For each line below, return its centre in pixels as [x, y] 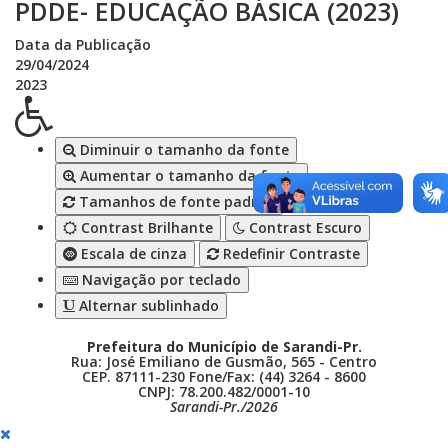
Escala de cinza [132, 254]
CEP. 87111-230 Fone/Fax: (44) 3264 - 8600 [224, 377]
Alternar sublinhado [147, 306]
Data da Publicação [83, 45]
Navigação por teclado [159, 280]
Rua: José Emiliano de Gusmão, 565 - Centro [224, 362]
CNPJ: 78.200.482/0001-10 [224, 392]
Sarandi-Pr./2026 [224, 407]
